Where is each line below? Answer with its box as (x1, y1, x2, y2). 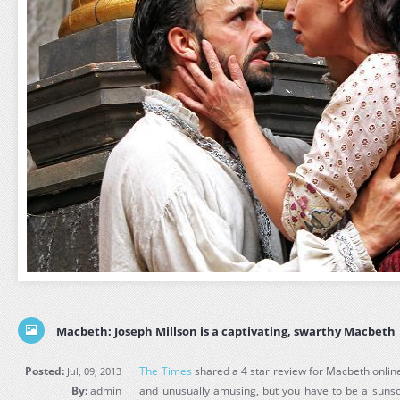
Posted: (25, 363, 65, 379)
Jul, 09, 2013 (64, 364, 122, 378)
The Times (139, 363, 192, 379)
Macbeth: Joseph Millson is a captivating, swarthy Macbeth (56, 323, 396, 339)
